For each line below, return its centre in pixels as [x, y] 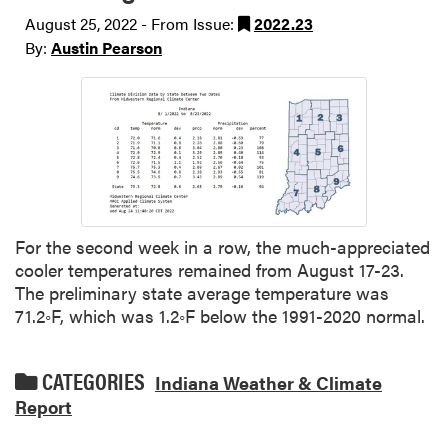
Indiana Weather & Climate [268, 382]
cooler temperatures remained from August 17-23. [209, 269]
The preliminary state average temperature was [202, 292]
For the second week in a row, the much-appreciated [222, 246]
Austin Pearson [106, 47]
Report [43, 406]
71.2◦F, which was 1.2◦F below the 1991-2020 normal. [220, 315]
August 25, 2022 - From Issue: [131, 23]
